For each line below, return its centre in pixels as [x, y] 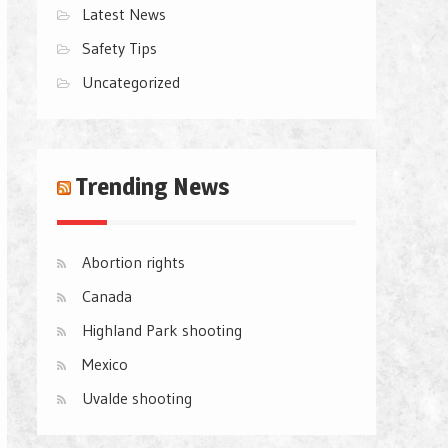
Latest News [124, 13]
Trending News [153, 186]
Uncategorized [131, 81]
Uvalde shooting [137, 397]
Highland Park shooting [162, 329]
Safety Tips [119, 47]
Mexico [105, 363]
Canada [107, 295]
